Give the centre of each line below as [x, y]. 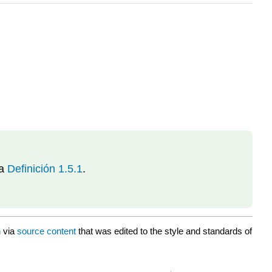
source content [46, 231]
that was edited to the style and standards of [164, 231]
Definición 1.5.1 [45, 169]
